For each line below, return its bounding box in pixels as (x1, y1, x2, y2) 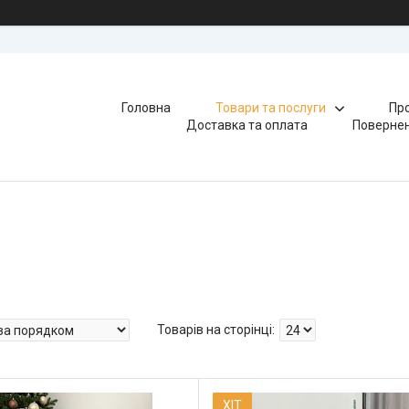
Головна (121, 100, 171, 115)
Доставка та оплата (186, 118, 309, 132)
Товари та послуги (215, 100, 326, 115)
